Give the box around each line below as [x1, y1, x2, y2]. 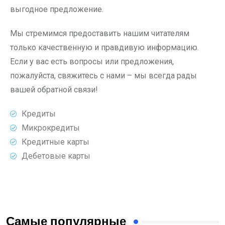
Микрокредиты [21, 123, 80, 133]
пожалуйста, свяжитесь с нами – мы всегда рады [10, 71, 197, 80]
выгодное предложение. [10, 5, 103, 14]
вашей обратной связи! [10, 85, 98, 94]
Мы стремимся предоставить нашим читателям [10, 29, 189, 38]
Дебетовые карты [21, 151, 90, 161]
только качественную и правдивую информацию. [10, 43, 199, 52]
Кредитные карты [21, 137, 89, 147]
